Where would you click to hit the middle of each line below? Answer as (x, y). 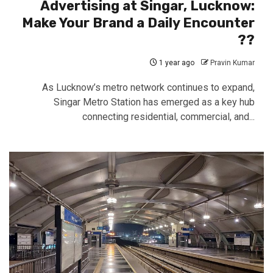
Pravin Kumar (232, 63)
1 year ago (176, 63)
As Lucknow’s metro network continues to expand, (148, 87)
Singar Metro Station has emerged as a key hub (154, 102)
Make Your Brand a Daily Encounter (138, 23)
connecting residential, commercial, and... (168, 117)
